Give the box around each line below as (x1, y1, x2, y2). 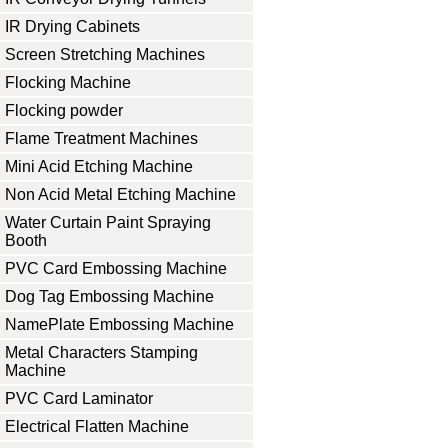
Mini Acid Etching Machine (5, 158, 193, 175)
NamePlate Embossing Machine (5, 316, 234, 333)
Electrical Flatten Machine (5, 418, 189, 435)
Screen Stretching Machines (5, 46, 205, 63)
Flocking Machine (5, 74, 131, 91)
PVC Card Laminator (5, 390, 153, 407)
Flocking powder (5, 102, 123, 119)
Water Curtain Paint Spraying (5, 214, 211, 231)
